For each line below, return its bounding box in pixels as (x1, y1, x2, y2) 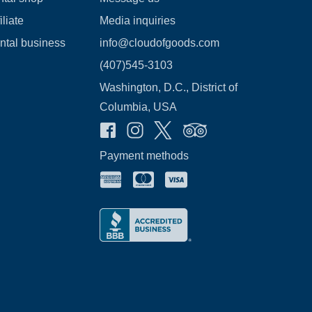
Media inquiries (100, 15, 176, 26)
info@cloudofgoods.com (100, 37, 220, 49)
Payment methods (100, 149, 189, 162)
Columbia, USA (100, 101, 178, 113)
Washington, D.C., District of (100, 81, 238, 93)
